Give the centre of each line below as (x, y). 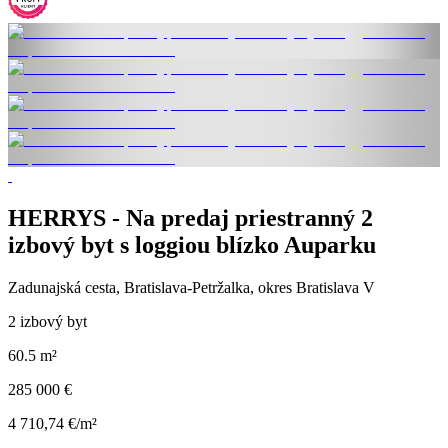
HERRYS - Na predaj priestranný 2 (190, 218)
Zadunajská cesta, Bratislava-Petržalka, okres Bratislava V (191, 288)
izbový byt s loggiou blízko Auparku (192, 245)
